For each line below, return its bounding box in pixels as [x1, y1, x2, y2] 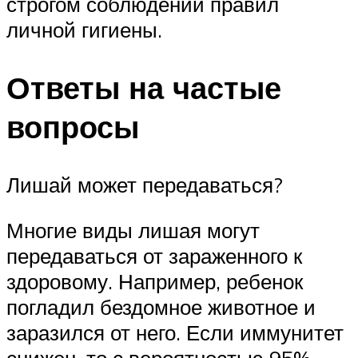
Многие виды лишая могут [6, 217, 260, 244]
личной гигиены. [6, 16, 162, 42]
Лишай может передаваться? [6, 171, 283, 197]
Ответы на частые [6, 67, 281, 107]
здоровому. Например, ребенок [6, 268, 303, 295]
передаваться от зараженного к [6, 243, 302, 269]
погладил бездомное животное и [6, 294, 316, 320]
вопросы [6, 106, 139, 146]
